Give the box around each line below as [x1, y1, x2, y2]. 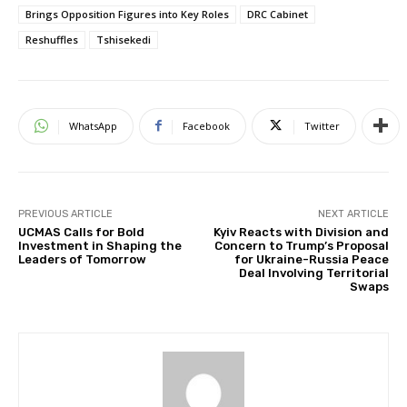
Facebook [183, 118, 230, 133]
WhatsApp [69, 118, 117, 133]
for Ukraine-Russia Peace [233, 252, 389, 266]
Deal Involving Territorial [238, 265, 389, 280]
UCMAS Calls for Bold [18, 224, 144, 239]
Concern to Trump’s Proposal [213, 238, 389, 253]
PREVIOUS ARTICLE [18, 207, 113, 220]
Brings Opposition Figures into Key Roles [25, 6, 229, 21]
